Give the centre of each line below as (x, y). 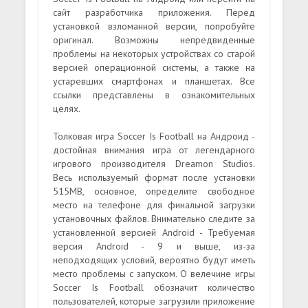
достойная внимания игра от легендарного (154, 150)
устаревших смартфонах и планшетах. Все (154, 81)
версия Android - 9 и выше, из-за (154, 246)
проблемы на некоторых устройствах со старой (154, 53)
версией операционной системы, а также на (154, 67)
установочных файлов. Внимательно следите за (154, 218)
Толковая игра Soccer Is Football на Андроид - (154, 136)
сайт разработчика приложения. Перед (154, 12)
